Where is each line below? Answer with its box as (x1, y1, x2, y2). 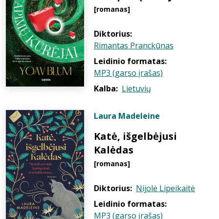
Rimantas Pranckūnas (94, 40, 174, 51)
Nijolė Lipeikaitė (136, 183, 195, 194)
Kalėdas (94, 143, 133, 156)
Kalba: (94, 83, 118, 94)
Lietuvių (122, 83, 151, 94)
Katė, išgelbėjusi (94, 130, 177, 143)
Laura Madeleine (94, 110, 160, 121)
